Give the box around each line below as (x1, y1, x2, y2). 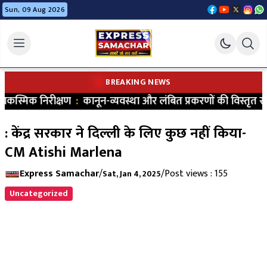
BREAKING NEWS (105, 75, 171, 89)
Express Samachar (20, 166, 99, 182)
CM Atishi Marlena (5, 141, 122, 164)
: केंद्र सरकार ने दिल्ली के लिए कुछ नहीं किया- (5, 122, 246, 145)
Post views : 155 (164, 166, 228, 182)
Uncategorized (10, 187, 68, 200)
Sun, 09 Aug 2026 (5, 4, 65, 15)
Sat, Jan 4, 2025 (103, 167, 161, 181)
